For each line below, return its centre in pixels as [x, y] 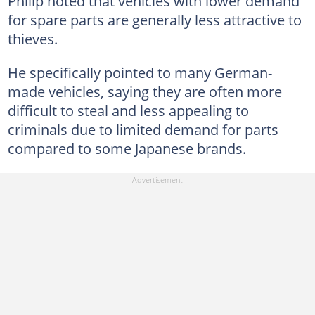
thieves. [32, 39]
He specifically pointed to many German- [140, 72]
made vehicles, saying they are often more [144, 91]
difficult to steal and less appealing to [128, 110]
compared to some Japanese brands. [127, 148]
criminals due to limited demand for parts [143, 129]
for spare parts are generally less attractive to [154, 20]
